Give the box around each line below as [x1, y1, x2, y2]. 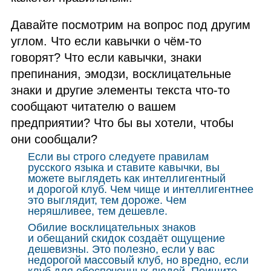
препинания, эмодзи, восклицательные [11, 67, 232, 80]
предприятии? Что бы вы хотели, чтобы [11, 116, 234, 129]
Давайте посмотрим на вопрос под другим [11, 18, 251, 31]
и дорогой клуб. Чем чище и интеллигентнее [27, 183, 253, 195]
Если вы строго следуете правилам [27, 151, 209, 163]
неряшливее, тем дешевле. [27, 205, 168, 217]
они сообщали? [11, 132, 98, 146]
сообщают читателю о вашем [11, 100, 177, 113]
